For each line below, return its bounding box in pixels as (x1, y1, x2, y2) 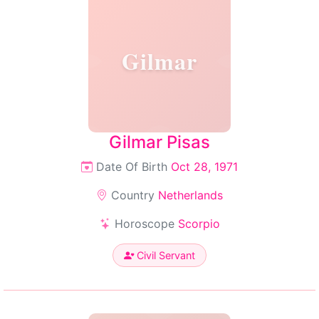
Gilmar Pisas (109, 132, 210, 152)
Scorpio (177, 216, 220, 231)
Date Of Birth (93, 159, 171, 174)
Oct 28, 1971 (171, 159, 238, 174)
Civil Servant (134, 249, 195, 261)
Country (108, 188, 158, 202)
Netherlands (158, 188, 223, 202)
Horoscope (110, 216, 178, 231)
